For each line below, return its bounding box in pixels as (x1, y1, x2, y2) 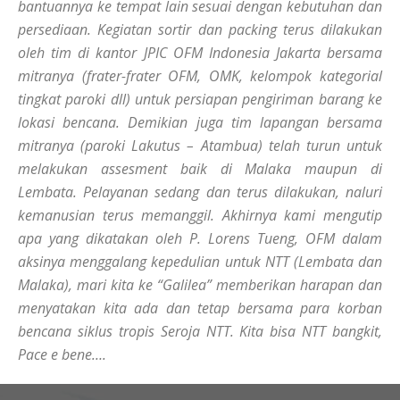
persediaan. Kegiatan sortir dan (18, 20, 229, 39)
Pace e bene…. (18, 345, 106, 364)
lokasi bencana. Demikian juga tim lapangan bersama (18, 112, 382, 132)
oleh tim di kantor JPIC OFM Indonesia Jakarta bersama (18, 43, 382, 62)
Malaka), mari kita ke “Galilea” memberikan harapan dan (18, 275, 382, 295)
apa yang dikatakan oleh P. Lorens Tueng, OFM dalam (18, 229, 382, 248)
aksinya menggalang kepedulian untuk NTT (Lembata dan (18, 252, 382, 271)
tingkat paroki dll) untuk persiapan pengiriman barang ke (18, 89, 382, 109)
